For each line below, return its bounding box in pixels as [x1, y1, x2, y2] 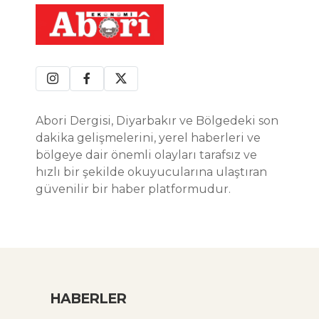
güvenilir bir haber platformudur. [36, 182, 231, 196]
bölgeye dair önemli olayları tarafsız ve [36, 147, 257, 162]
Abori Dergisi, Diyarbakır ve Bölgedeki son [36, 113, 278, 127]
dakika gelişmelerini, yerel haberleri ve [36, 130, 261, 145]
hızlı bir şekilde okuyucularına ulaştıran [36, 164, 267, 179]
